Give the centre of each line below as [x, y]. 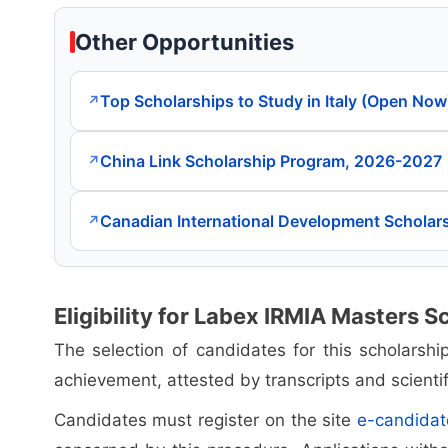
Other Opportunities [184, 41]
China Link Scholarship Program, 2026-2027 [270, 160]
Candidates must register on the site [205, 419]
